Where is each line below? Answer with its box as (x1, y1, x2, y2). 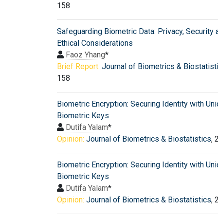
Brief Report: (57, 61, 100, 71)
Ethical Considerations (57, 38, 133, 48)
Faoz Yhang (66, 50, 105, 59)
